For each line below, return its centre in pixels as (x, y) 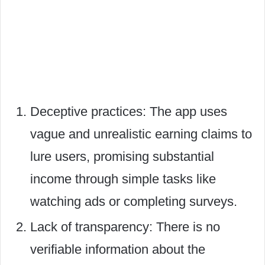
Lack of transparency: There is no (125, 227)
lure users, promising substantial (122, 156)
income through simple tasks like (123, 179)
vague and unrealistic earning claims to (141, 134)
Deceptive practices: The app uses (129, 112)
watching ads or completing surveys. (134, 201)
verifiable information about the (118, 249)
